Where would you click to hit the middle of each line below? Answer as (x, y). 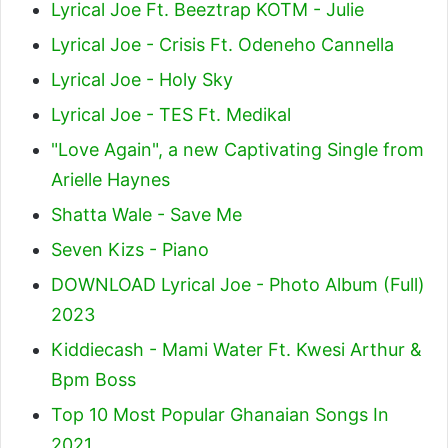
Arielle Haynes (110, 179)
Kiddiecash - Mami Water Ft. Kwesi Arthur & (236, 349)
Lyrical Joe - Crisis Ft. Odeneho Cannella (222, 44)
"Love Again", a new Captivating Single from (237, 149)
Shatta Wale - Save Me (146, 214)
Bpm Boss (93, 379)
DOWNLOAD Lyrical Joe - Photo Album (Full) (238, 284)
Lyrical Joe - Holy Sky (142, 79)
